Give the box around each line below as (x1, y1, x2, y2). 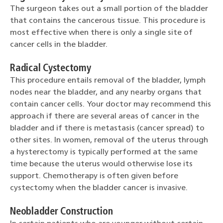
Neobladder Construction (10, 207, 113, 217)
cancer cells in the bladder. (10, 40, 108, 49)
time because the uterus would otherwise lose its (10, 160, 193, 168)
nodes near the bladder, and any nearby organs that (10, 88, 202, 97)
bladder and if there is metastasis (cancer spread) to (10, 124, 205, 132)
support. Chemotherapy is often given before (10, 172, 178, 180)
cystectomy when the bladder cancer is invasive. (10, 184, 188, 192)
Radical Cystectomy (10, 63, 91, 74)
